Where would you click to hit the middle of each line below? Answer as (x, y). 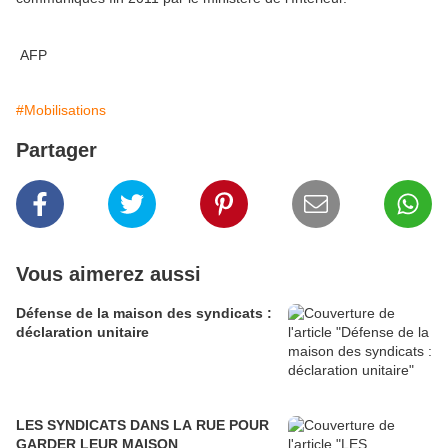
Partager (56, 150)
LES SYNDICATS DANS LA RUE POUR (142, 425)
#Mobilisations (61, 110)
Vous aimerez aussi (108, 274)
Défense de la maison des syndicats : (144, 313)
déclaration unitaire (82, 332)
